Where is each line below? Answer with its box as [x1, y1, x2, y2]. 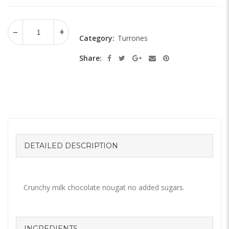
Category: [79, 33, 117, 43]
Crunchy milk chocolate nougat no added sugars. [24, 182, 185, 193]
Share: [79, 53, 102, 63]
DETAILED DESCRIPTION [24, 141, 118, 151]
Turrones [118, 33, 148, 43]
